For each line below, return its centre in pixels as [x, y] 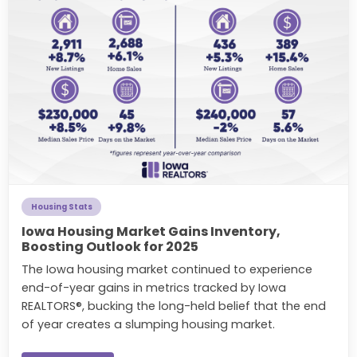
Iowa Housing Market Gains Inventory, [151, 231]
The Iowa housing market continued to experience [167, 269]
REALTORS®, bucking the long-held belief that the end [174, 306]
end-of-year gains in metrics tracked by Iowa [154, 287]
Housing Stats [61, 207]
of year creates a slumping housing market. [148, 324]
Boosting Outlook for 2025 [110, 246]
